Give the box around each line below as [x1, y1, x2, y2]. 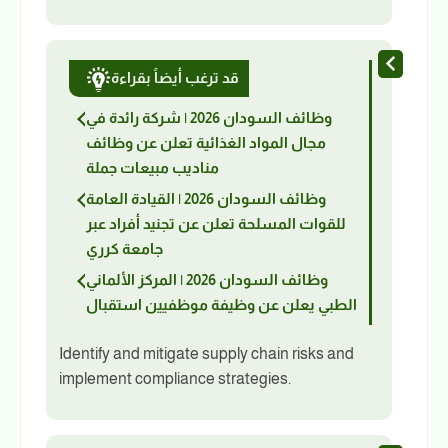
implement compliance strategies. [59, 369, 291, 387]
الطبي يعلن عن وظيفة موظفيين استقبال [85, 295, 357, 313]
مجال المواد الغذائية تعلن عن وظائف [85, 133, 326, 151]
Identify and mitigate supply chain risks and [59, 344, 354, 362]
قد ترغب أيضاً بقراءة [111, 69, 239, 87]
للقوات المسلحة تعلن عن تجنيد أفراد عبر [85, 214, 346, 232]
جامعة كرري [85, 239, 163, 257]
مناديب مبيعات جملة [85, 158, 219, 176]
